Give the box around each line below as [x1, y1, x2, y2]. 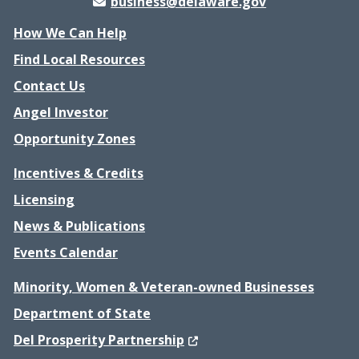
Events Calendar [14, 244, 118, 261]
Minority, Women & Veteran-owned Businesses [14, 278, 314, 296]
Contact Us [14, 77, 85, 95]
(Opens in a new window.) [184, 330, 348, 348]
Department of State [14, 305, 151, 322]
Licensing [14, 191, 75, 208]
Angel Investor [14, 103, 108, 121]
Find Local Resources [14, 50, 145, 68]
